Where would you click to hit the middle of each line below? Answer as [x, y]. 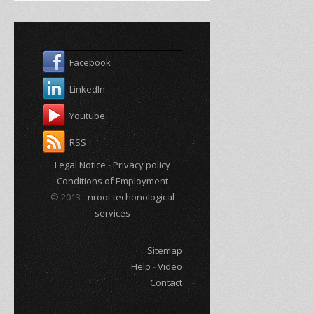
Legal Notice [80, 164]
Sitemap [165, 250]
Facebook [90, 62]
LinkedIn [87, 89]
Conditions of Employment [112, 180]
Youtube [87, 115]
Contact [166, 282]
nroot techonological [131, 197]
